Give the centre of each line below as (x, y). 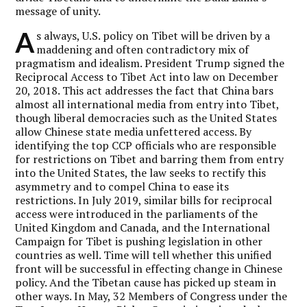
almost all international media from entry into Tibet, (147, 104)
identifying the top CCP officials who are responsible (146, 145)
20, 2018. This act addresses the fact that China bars (145, 90)
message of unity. (58, 11)
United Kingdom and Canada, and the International (143, 227)
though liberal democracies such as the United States (146, 118)
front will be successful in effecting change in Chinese (149, 268)
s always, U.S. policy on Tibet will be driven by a (153, 35)
